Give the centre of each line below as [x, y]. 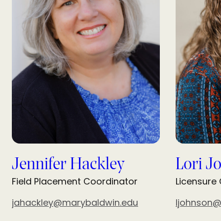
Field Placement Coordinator [75, 181]
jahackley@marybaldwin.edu [75, 202]
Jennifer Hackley [68, 165]
